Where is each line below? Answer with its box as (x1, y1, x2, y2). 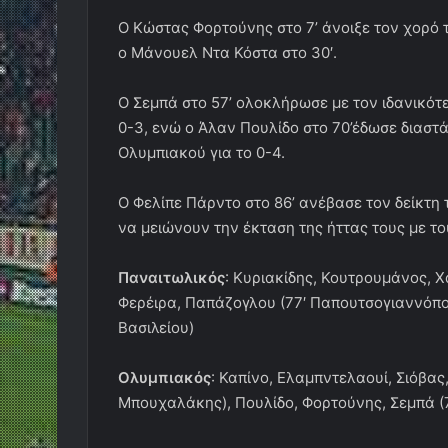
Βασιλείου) (118, 318, 194, 338)
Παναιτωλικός (118, 268, 225, 288)
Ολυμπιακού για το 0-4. (118, 143, 285, 163)
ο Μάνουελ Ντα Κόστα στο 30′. (118, 43, 337, 63)
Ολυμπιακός (118, 368, 211, 388)
